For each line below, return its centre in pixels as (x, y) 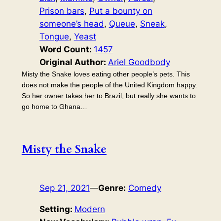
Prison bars (62, 11)
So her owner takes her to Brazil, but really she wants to (109, 95)
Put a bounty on (121, 11)
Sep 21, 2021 (64, 188)
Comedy (145, 188)
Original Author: (74, 62)
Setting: (57, 209)
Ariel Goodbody (139, 62)
